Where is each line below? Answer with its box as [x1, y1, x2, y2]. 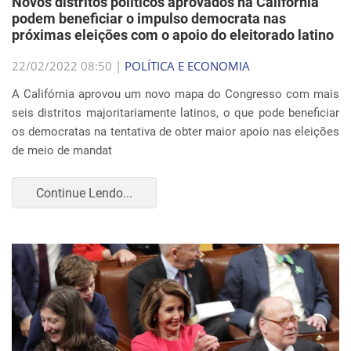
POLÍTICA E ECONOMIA [125, 58, 250, 74]
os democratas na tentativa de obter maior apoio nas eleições [12, 125, 339, 139]
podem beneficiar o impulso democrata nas [12, 10, 286, 27]
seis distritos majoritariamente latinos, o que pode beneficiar [12, 106, 339, 120]
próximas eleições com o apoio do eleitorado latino [12, 27, 334, 43]
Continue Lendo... [36, 185, 132, 201]
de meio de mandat [12, 143, 112, 157]
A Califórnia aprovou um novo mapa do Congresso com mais [12, 87, 339, 101]
